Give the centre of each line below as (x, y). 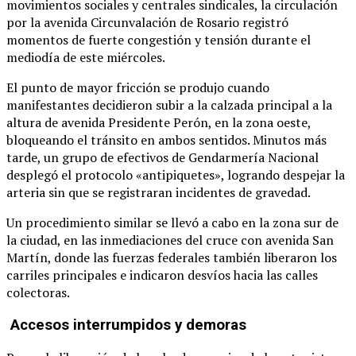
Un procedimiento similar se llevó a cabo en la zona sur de (172, 223)
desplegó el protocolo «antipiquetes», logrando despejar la (176, 175)
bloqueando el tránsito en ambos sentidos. (130, 140)
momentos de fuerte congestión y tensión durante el (159, 40)
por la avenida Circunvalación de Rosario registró (147, 23)
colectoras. (38, 293)
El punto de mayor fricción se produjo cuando (138, 88)
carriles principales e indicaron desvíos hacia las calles (162, 275)
